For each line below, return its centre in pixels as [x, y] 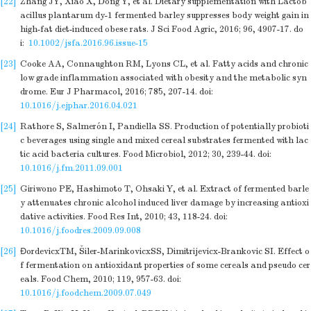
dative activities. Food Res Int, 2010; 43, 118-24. [116, 217]
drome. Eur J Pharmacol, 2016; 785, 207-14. [109, 92]
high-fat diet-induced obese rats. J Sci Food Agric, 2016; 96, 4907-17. [156, 29]
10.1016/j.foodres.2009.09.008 [81, 230]
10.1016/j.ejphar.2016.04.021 [79, 106]
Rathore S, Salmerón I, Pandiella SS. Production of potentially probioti [165, 126]
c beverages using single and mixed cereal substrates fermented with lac [164, 140]
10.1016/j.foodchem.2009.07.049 [86, 293]
